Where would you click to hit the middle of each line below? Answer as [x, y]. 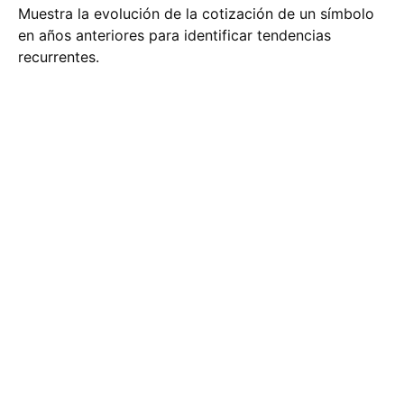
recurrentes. [59, 57]
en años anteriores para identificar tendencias [174, 35]
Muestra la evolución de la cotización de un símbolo [196, 14]
